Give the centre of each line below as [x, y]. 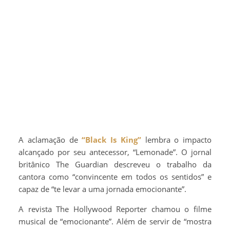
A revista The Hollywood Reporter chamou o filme [115, 209]
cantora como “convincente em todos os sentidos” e [115, 177]
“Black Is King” [111, 140]
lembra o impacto [176, 140]
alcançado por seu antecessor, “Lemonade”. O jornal [115, 152]
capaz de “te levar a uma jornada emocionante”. [102, 189]
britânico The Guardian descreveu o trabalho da [115, 165]
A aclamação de [50, 140]
